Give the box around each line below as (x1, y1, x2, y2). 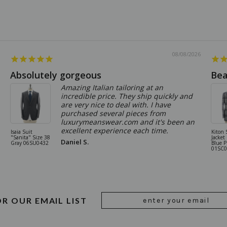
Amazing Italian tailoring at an (61, 82, 163, 92)
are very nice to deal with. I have (61, 99, 171, 109)
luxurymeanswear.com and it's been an (61, 117, 195, 127)
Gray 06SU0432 (11, 139, 49, 146)
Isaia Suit (11, 128, 32, 135)
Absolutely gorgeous (10, 68, 101, 81)
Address (101, 203, 128, 212)
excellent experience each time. (61, 125, 168, 135)
